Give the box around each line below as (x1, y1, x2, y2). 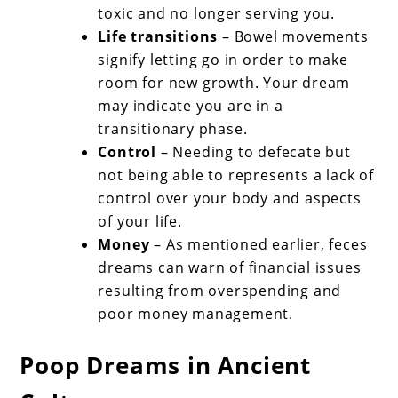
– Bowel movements (218, 27, 369, 47)
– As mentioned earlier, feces (149, 235, 368, 255)
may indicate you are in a (98, 96, 283, 116)
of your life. (98, 211, 182, 232)
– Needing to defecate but (156, 142, 351, 163)
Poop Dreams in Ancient (20, 349, 312, 382)
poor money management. (98, 304, 294, 324)
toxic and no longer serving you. (98, 4, 336, 24)
